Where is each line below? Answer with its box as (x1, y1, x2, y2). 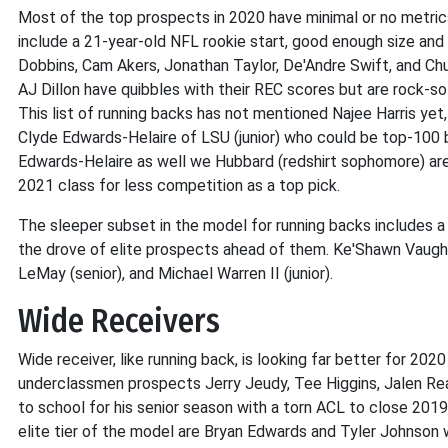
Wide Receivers (18, 302, 220, 340)
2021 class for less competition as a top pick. (18, 176, 340, 195)
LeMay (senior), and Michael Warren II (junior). (18, 264, 333, 283)
